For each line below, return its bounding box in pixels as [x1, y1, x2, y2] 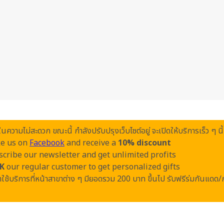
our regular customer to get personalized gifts [4, 160, 180, 173]
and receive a [64, 136, 118, 149]
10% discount [118, 136, 171, 149]
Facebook [29, 136, 64, 149]
